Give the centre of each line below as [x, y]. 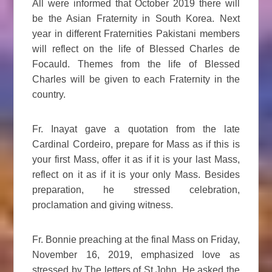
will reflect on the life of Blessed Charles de [136, 49]
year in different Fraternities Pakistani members [136, 34]
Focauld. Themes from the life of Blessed [136, 64]
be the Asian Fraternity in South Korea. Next [136, 19]
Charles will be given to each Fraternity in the [136, 80]
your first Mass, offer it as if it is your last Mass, [136, 160]
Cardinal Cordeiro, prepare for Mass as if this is [136, 144]
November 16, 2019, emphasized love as [136, 255]
